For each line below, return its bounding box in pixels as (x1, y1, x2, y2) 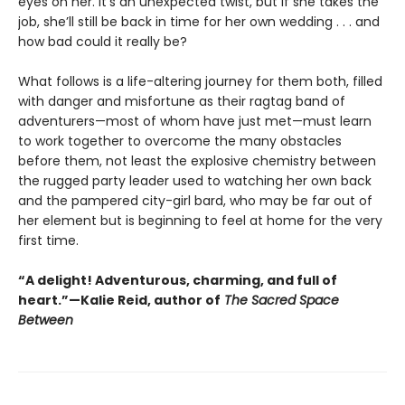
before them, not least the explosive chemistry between (18, 151, 376, 170)
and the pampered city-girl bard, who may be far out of (18, 191, 372, 210)
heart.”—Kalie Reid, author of (18, 290, 221, 309)
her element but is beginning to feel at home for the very (18, 211, 382, 230)
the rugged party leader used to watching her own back (18, 171, 372, 190)
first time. (18, 231, 79, 250)
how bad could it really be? (18, 32, 187, 51)
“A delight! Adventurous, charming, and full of (18, 270, 337, 289)
